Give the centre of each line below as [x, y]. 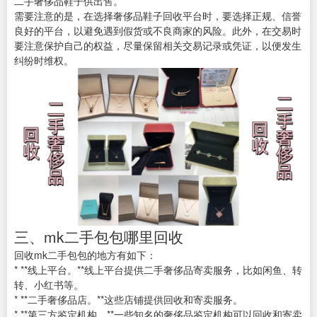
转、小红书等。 [49, 284]
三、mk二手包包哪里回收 [99, 236]
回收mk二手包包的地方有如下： [85, 254]
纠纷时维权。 [44, 60]
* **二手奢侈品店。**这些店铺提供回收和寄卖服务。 [128, 299]
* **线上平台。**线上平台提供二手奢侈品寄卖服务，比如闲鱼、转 [158, 269]
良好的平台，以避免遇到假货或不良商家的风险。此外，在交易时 [158, 31]
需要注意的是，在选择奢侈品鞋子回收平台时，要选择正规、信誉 [158, 16]
